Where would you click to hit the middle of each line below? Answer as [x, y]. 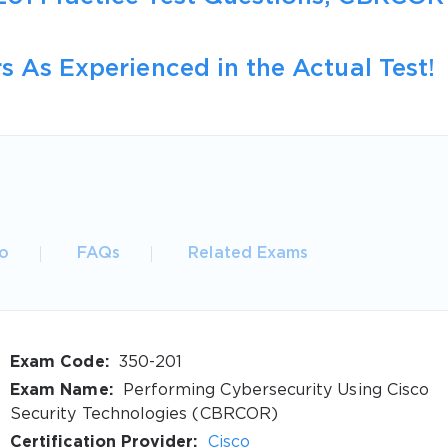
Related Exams [248, 253]
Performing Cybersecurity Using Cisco [273, 390]
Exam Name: [61, 390]
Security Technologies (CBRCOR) [144, 414]
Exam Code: [59, 362]
